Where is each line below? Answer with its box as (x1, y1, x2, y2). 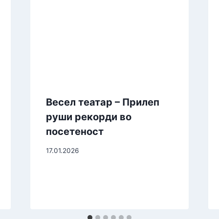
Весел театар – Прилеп (45, 96, 159, 108)
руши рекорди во (45, 111, 131, 123)
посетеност (45, 126, 104, 137)
